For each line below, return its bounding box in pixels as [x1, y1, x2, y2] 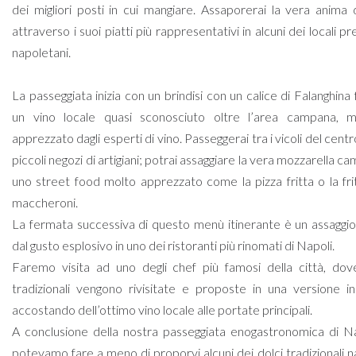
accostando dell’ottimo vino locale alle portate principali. [12, 302, 312, 317]
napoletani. [12, 44, 71, 60]
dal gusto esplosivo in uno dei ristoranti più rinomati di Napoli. [12, 238, 335, 253]
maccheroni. [12, 195, 78, 210]
